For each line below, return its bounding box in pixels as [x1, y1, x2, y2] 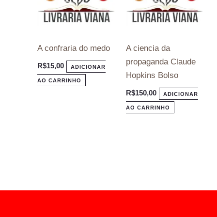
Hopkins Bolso [125, 70, 178, 80]
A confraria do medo [37, 43, 110, 53]
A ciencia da [125, 43, 170, 53]
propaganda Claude [125, 57, 196, 66]
